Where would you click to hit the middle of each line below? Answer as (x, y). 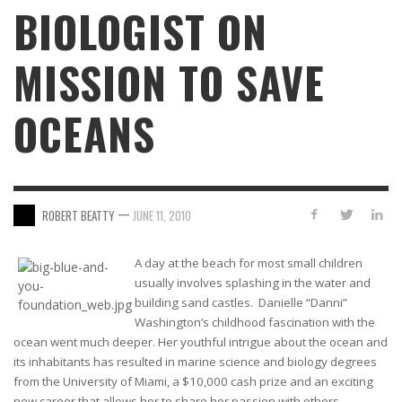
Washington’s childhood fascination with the (255, 323)
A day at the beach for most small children (249, 263)
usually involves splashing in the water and (253, 283)
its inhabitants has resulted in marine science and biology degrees (195, 362)
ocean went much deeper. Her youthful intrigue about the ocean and (201, 342)
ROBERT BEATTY (79, 215)
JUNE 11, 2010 (162, 215)
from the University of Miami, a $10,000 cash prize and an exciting (193, 382)
